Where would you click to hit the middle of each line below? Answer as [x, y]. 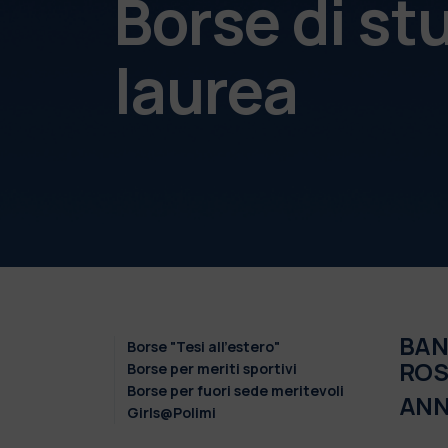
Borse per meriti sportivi [211, 368]
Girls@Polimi [171, 412]
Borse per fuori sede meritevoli [235, 390]
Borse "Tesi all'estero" [203, 346]
